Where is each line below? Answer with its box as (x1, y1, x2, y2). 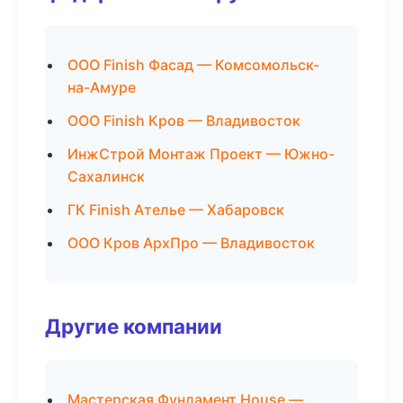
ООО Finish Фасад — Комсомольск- (67, 56, 319, 74)
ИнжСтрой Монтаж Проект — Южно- (67, 145, 335, 163)
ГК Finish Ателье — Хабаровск (67, 201, 284, 219)
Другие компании (45, 314, 222, 338)
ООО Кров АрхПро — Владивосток (67, 234, 315, 252)
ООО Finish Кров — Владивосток (67, 112, 300, 130)
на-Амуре (67, 78, 136, 96)
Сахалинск (67, 167, 145, 185)
